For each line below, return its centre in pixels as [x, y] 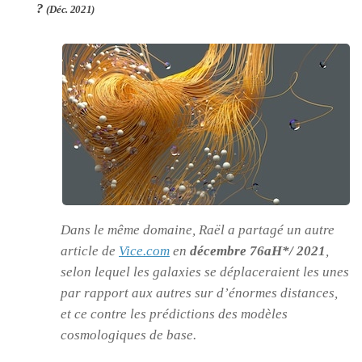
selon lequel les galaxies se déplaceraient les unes [205, 271]
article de [90, 250]
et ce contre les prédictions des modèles [174, 314]
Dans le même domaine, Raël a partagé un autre [198, 229]
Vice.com [144, 250]
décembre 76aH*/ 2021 [258, 250]
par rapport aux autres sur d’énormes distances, [199, 293]
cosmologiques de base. [128, 335]
